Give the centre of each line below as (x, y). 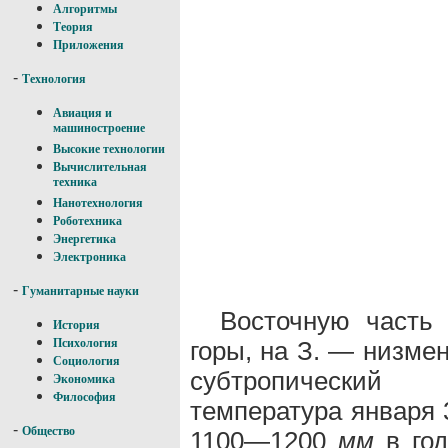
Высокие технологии (109, 149)
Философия (84, 397)
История (76, 325)
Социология (86, 361)
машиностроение (99, 129)
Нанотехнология (98, 203)
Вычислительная (100, 167)
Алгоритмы (85, 9)
